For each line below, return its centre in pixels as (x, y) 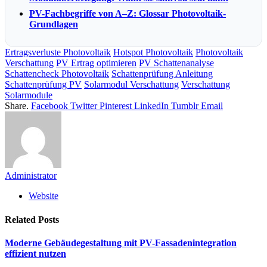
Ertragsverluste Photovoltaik (58, 52)
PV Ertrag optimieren (96, 63)
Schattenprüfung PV (43, 85)
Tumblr (185, 106)
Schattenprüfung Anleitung (162, 74)
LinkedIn (151, 106)
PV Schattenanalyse (176, 63)
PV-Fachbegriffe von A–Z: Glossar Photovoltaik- (128, 14)
